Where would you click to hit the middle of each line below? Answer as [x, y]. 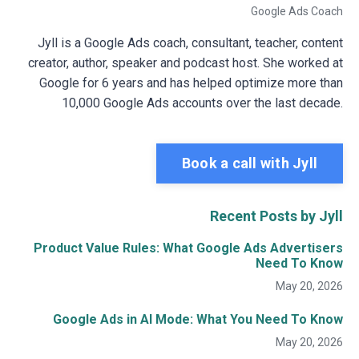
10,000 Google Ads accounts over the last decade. [202, 103]
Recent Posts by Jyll [276, 216]
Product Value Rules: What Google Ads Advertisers [188, 248]
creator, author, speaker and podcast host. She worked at [186, 63]
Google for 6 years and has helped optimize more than [191, 83]
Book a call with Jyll [249, 163]
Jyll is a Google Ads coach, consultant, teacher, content [190, 42]
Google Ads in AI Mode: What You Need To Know [198, 319]
